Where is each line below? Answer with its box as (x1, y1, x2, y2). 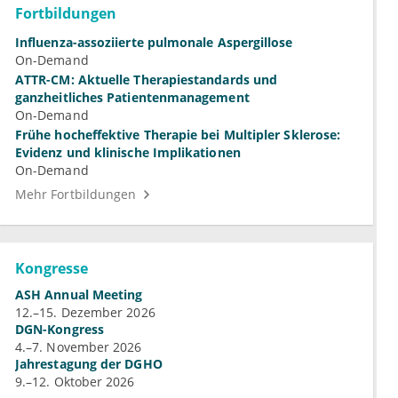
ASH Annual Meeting (15, 286, 143, 304)
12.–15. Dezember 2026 (15, 304, 155, 322)
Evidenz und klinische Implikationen (15, 144, 241, 162)
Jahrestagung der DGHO (15, 355, 163, 373)
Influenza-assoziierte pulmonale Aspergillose (15, 34, 293, 52)
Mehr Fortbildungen (15, 186, 137, 203)
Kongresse (15, 259, 88, 279)
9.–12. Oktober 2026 (15, 373, 135, 391)
